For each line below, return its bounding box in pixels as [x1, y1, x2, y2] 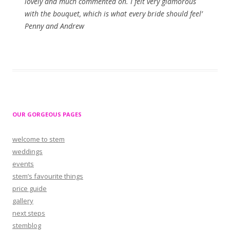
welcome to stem [12, 135, 65, 144]
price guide [12, 184, 47, 193]
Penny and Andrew [25, 21, 84, 31]
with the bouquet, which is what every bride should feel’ [25, 9, 202, 18]
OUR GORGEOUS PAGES [12, 110, 82, 118]
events [12, 159, 34, 168]
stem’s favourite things [12, 171, 83, 181]
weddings [12, 147, 43, 156]
